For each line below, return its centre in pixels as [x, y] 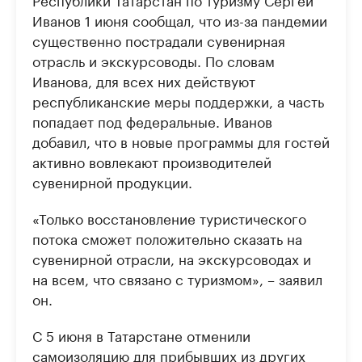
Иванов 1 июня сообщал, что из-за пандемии [180, 20]
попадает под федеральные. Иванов [152, 121]
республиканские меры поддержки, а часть [178, 101]
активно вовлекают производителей [152, 161]
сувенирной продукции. [112, 181]
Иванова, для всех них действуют [144, 80]
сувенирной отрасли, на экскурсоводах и [172, 258]
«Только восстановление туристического [169, 218]
